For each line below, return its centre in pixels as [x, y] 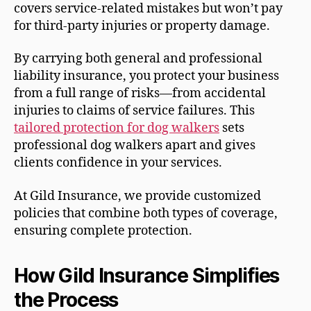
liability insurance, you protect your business [146, 76]
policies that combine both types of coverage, [146, 213]
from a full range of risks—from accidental [140, 94]
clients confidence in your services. [118, 163]
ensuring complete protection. [103, 230]
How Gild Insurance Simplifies [147, 275]
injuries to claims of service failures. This [134, 111]
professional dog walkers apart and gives [135, 146]
